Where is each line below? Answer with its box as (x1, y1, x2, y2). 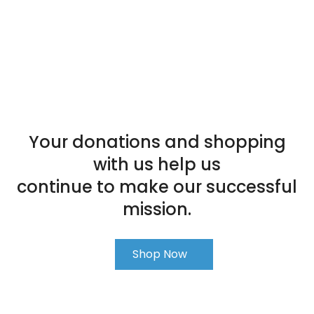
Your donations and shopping (28, 130, 286, 153)
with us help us (93, 152, 221, 176)
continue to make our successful (17, 175, 297, 198)
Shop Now (132, 245, 187, 262)
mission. (123, 197, 191, 221)
